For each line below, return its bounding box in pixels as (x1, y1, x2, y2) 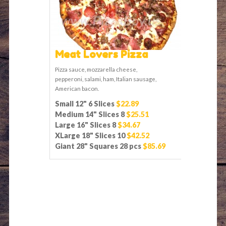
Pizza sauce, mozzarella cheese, (55, 65, 137, 73)
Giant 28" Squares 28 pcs (55, 141, 143, 150)
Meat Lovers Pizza (55, 48, 148, 61)
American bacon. (55, 84, 99, 92)
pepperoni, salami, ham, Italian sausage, (55, 75, 156, 82)
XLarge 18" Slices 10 (55, 131, 125, 140)
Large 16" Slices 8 (55, 120, 116, 129)
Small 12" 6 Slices (55, 99, 115, 108)
